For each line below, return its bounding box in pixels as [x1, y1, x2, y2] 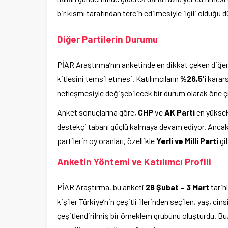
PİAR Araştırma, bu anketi [57, 182, 146, 192]
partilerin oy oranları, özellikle [57, 136, 156, 146]
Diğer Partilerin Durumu [57, 33, 158, 45]
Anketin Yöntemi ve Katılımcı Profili [57, 156, 211, 168]
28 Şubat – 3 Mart [146, 182, 209, 192]
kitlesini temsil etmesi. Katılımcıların [57, 74, 180, 84]
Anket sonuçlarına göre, [57, 107, 138, 118]
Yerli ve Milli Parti [156, 136, 218, 146]
